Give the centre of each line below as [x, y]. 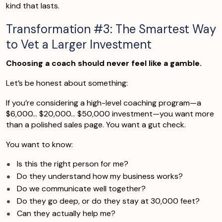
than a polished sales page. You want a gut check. [96, 124]
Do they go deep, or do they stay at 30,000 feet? [108, 201]
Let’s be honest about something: [67, 83]
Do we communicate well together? [81, 188]
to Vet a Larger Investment [79, 44]
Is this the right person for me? [73, 164]
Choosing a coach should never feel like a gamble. [104, 63]
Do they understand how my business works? [100, 176]
